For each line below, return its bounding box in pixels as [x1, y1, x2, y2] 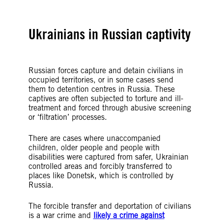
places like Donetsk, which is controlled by [28, 171, 173, 180]
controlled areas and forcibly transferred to [28, 162, 172, 171]
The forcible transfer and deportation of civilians [28, 201, 191, 211]
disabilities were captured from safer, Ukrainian [28, 152, 189, 162]
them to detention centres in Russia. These [28, 84, 175, 94]
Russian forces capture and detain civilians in [28, 66, 183, 75]
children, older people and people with [28, 143, 160, 152]
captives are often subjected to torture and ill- [28, 94, 183, 103]
